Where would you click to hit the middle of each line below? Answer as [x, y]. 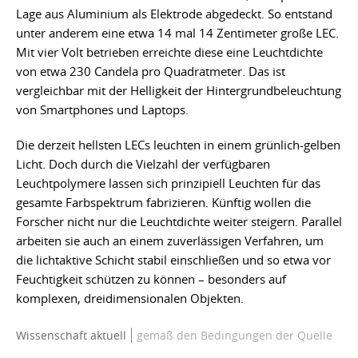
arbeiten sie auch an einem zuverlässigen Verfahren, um [170, 240]
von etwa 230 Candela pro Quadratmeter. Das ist [151, 71]
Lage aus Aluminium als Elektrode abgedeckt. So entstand [174, 13]
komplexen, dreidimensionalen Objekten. [130, 298]
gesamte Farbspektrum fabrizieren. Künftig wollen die [163, 202]
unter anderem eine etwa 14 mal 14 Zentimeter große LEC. [177, 32]
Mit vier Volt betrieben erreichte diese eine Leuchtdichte [169, 52]
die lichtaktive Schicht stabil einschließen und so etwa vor [173, 259]
